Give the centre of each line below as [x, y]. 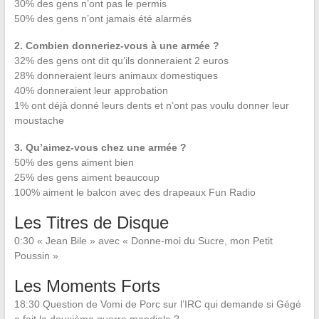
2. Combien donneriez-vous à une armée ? [116, 46]
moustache [39, 120]
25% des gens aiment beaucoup [87, 177]
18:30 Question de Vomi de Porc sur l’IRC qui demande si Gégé [157, 304]
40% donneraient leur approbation [91, 90]
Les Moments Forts [87, 286]
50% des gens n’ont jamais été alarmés [103, 19]
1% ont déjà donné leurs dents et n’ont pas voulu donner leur [151, 105]
